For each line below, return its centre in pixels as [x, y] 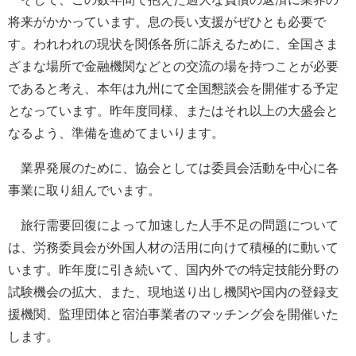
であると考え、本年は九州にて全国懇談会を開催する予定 [173, 88]
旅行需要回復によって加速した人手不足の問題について [173, 225]
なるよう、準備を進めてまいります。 [116, 133]
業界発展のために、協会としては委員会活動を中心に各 [173, 168]
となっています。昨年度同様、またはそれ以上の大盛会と [173, 110]
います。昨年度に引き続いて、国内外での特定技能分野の [173, 269]
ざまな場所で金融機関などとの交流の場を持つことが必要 [173, 66]
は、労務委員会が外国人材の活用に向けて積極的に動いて [173, 247]
